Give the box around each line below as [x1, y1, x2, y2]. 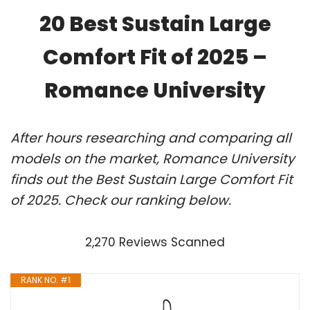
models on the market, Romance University [10, 149, 295, 168]
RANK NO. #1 [21, 273, 71, 286]
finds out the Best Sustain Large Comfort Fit [10, 170, 293, 189]
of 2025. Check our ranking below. [10, 190, 231, 210]
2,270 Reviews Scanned [85, 233, 225, 250]
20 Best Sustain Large [39, 9, 271, 39]
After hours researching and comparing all [10, 128, 291, 147]
